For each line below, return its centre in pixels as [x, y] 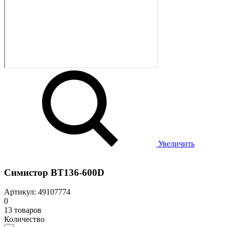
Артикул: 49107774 [37, 192]
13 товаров [23, 210]
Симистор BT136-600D [54, 172]
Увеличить [175, 144]
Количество [24, 219]
